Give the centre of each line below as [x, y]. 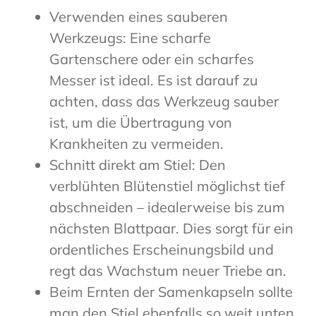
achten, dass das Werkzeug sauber [164, 102]
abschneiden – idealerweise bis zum [167, 207]
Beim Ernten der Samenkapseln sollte [171, 292]
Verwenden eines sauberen [139, 17]
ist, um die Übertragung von [141, 123]
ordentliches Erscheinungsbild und [162, 250]
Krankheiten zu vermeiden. [136, 144]
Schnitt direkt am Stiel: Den [138, 165]
